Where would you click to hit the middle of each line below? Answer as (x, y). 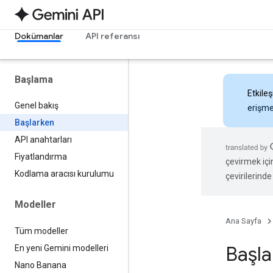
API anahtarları (43, 140)
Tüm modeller (41, 231)
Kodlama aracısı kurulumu (64, 174)
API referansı (112, 36)
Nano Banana (41, 265)
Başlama (34, 80)
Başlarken (34, 123)
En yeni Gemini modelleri (62, 248)
